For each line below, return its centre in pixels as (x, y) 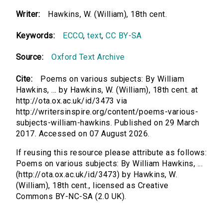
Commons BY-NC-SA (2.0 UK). (71, 197)
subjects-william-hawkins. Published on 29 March (108, 123)
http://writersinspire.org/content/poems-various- (107, 112)
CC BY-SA (124, 36)
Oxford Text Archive (88, 57)
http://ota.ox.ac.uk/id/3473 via (72, 101)
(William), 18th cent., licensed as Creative (92, 186)
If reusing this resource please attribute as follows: (111, 153)
